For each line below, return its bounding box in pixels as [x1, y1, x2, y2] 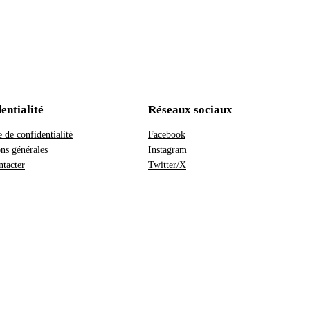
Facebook [148, 128, 185, 140]
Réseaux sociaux [148, 102, 232, 116]
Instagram [148, 143, 187, 155]
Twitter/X [148, 158, 186, 170]
